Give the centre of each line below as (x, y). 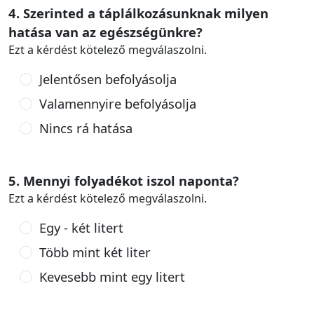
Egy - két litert (81, 227)
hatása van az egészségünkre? (105, 32)
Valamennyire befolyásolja (117, 103)
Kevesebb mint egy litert (112, 277)
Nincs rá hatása (86, 128)
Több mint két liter (95, 252)
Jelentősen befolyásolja (108, 79)
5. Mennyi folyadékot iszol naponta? (124, 180)
